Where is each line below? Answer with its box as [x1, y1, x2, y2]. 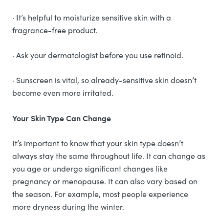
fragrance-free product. [12, 25, 100, 35]
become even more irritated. [12, 88, 115, 98]
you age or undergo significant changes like [12, 163, 168, 174]
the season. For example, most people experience [12, 189, 188, 199]
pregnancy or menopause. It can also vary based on [12, 176, 197, 186]
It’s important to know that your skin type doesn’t [12, 138, 183, 148]
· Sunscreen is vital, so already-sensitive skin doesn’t [12, 75, 197, 85]
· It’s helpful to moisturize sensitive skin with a [12, 12, 171, 22]
